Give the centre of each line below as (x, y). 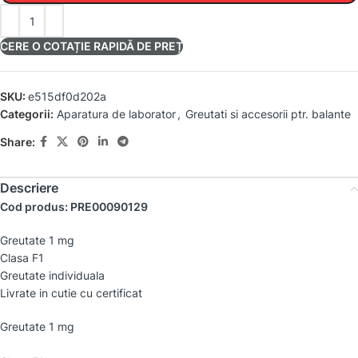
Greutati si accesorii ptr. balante (268, 114)
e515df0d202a (67, 96)
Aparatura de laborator (116, 114)
